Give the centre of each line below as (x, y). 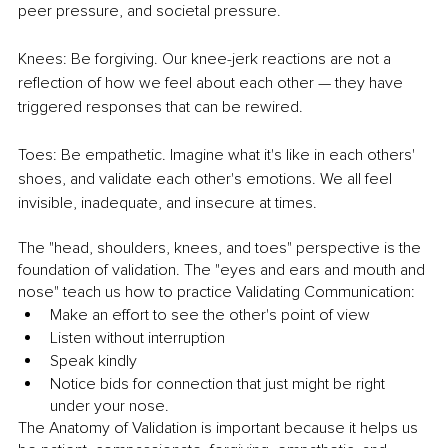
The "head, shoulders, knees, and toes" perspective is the (221, 248)
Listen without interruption (137, 338)
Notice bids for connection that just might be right (219, 384)
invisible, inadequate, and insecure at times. (167, 203)
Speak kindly (93, 361)
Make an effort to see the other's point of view (210, 315)
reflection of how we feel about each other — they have (212, 83)
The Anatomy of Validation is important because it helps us (220, 428)
